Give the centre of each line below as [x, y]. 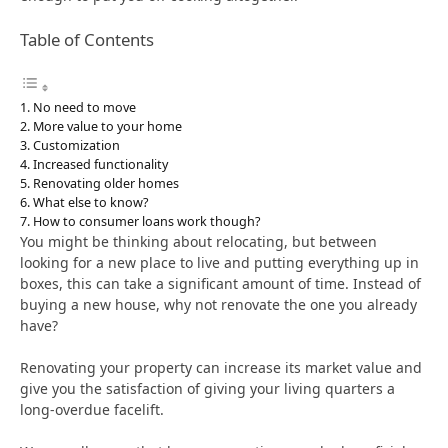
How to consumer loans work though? [147, 220]
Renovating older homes [105, 182]
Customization [76, 144]
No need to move [84, 106]
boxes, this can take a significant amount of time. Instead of [220, 283]
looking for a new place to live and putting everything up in [219, 262]
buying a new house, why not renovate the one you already [218, 304]
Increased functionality [100, 163]
